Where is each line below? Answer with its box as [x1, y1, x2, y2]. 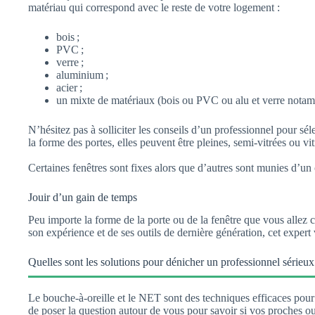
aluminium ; [56, 68, 108, 81]
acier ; [56, 81, 82, 94]
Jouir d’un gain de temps [28, 191, 137, 203]
